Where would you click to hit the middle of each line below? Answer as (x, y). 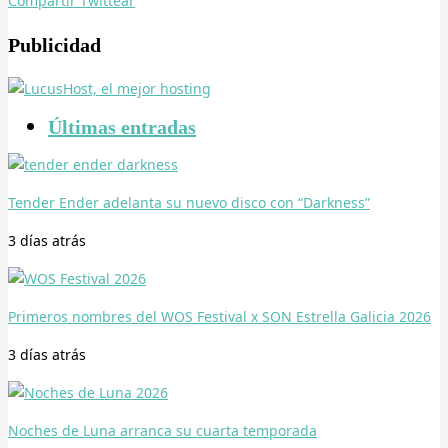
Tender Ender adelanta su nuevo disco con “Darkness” (189, 203)
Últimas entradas (122, 127)
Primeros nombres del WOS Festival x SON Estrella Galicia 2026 (219, 317)
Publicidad (54, 45)
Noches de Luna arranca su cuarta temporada (162, 431)
